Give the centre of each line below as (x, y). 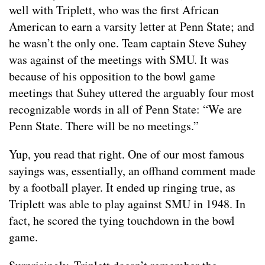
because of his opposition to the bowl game (112, 76)
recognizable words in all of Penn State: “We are (125, 109)
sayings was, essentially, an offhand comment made (132, 170)
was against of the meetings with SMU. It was (119, 59)
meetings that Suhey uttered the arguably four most (132, 92)
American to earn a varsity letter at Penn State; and (132, 26)
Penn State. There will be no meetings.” (104, 125)
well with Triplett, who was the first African (114, 9)
